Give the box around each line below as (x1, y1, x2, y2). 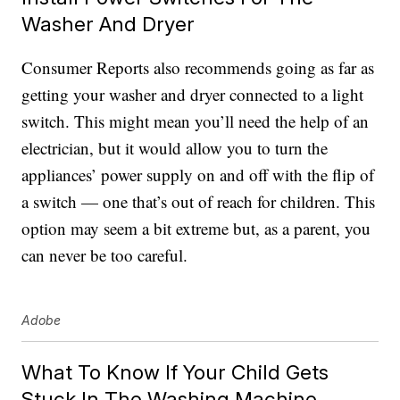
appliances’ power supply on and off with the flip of (21, 163, 375, 187)
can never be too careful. (21, 244, 188, 267)
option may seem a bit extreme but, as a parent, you (21, 217, 371, 240)
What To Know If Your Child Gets (21, 360, 329, 385)
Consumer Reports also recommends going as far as (21, 56, 375, 79)
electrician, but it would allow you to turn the (21, 137, 329, 160)
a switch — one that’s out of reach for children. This (21, 190, 376, 213)
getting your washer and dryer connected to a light (21, 83, 364, 106)
